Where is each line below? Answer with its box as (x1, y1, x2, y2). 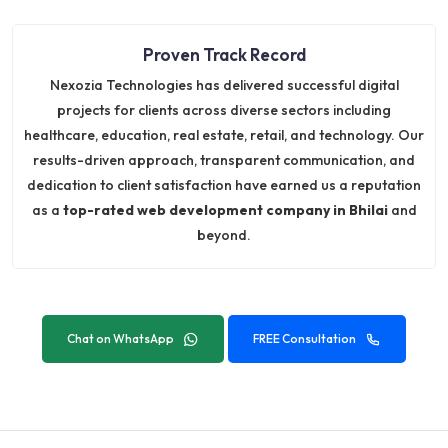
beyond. (197, 225, 251, 244)
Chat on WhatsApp (67, 330, 174, 346)
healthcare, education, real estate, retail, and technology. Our (24, 125, 424, 144)
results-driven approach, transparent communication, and (33, 150, 415, 169)
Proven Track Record (142, 43, 306, 65)
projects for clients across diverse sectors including (57, 100, 391, 119)
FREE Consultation (253, 330, 356, 346)
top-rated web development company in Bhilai (62, 200, 388, 219)
